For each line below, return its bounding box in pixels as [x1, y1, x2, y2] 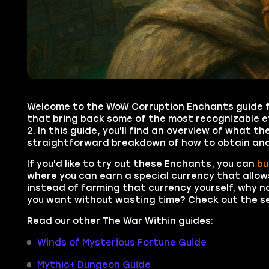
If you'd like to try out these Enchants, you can [26, 159, 257, 170]
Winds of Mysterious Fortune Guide [37, 237, 207, 248]
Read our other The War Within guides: [26, 215, 213, 226]
